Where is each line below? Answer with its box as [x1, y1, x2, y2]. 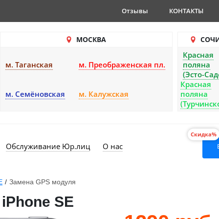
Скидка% [191, 131, 217, 138]
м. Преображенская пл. [79, 60, 165, 69]
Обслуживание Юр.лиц [6, 141, 90, 151]
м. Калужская [79, 89, 129, 99]
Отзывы [122, 6, 148, 15]
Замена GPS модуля [9, 178, 76, 186]
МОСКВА [76, 35, 106, 44]
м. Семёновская [5, 89, 65, 99]
